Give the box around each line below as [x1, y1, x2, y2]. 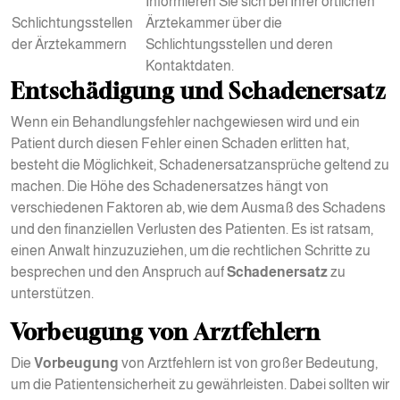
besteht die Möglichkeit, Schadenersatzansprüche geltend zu [11, 157, 389, 172]
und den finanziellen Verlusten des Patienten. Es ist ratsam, [11, 221, 373, 237]
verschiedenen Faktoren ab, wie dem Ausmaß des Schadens [11, 200, 386, 215]
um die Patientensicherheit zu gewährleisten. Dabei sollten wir [11, 377, 389, 392]
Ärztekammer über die [146, 15, 282, 30]
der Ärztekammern [12, 37, 127, 52]
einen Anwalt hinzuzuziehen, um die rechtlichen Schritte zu [11, 243, 371, 258]
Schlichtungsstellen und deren [146, 37, 333, 52]
